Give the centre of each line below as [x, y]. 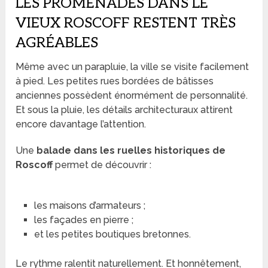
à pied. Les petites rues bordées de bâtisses [115, 81]
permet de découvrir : [102, 165]
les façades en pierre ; [83, 220]
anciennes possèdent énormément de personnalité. [132, 96]
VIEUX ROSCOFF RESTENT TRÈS [126, 23]
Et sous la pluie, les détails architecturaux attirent [124, 110]
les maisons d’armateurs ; [89, 206]
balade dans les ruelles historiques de [131, 151]
